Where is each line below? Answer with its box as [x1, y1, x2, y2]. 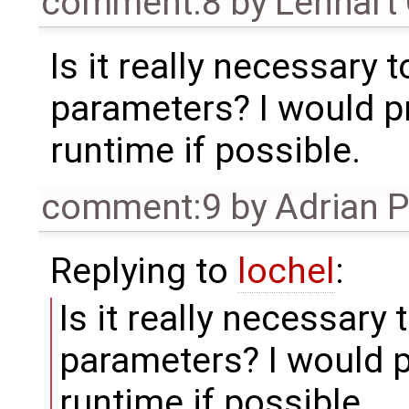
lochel [236, 249, 335, 292]
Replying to [49, 249, 237, 292]
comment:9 [41, 185, 222, 228]
